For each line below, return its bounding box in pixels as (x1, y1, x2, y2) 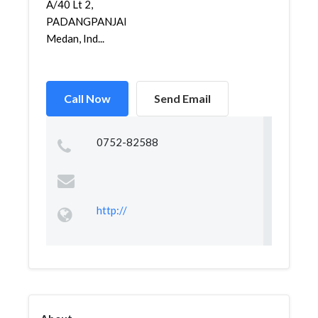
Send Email (154, 92, 211, 105)
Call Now (64, 92, 111, 105)
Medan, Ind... (46, 32, 104, 45)
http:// (96, 204, 127, 216)
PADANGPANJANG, (46, 15, 141, 28)
